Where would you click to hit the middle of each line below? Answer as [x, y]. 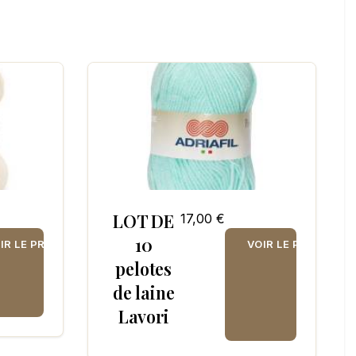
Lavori [143, 317]
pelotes [143, 269]
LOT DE [144, 221]
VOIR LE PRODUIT [295, 244]
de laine [144, 293]
